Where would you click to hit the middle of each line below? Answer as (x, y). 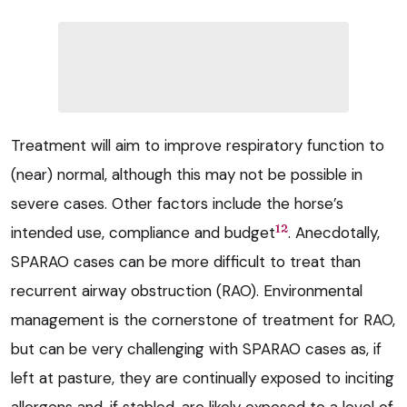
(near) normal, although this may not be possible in (187, 175)
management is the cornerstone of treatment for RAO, (203, 320)
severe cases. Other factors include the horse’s (177, 204)
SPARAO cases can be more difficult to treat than (186, 262)
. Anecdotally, (334, 233)
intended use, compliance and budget (143, 233)
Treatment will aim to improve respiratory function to (198, 146)
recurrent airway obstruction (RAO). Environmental (187, 291)
